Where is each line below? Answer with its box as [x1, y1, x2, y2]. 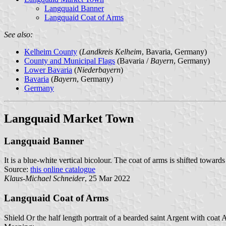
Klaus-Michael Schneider [4, 174, 85, 183]
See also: [4, 30, 33, 39]
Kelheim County [24, 47, 77, 56]
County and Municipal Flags [24, 56, 115, 65]
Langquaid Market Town [4, 111, 134, 125]
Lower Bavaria [24, 65, 72, 74]
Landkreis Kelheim [82, 47, 142, 56]
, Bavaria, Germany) [142, 47, 207, 56]
